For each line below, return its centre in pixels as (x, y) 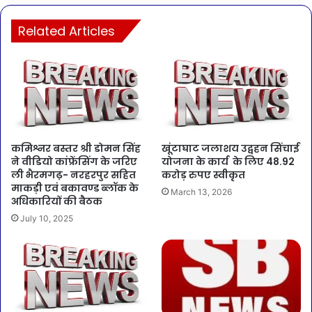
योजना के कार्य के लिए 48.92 (228, 161)
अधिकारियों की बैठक (57, 201)
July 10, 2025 (47, 218)
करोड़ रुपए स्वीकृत (203, 174)
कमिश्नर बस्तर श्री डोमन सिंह (76, 148)
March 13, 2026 (201, 192)
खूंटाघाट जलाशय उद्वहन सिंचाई (231, 148)
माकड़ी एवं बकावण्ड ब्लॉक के (75, 188)
